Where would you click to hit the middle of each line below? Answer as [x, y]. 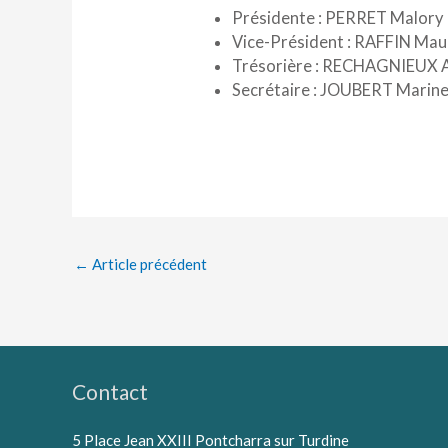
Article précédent [148, 264]
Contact [110, 392]
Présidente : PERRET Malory [337, 18]
